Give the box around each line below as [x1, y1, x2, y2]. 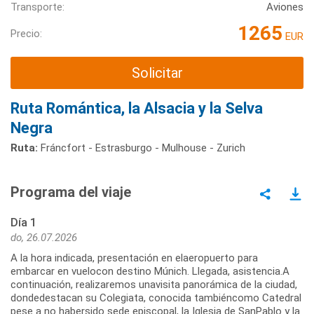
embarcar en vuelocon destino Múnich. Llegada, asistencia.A [11, 264, 289, 278]
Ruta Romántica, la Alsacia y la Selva [11, 99, 263, 117]
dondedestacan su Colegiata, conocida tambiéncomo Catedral [11, 291, 301, 304]
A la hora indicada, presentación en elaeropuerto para [11, 251, 258, 264]
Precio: [11, 27, 42, 40]
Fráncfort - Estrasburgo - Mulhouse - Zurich [38, 141, 245, 154]
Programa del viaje [11, 183, 131, 200]
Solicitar [131, 64, 183, 82]
